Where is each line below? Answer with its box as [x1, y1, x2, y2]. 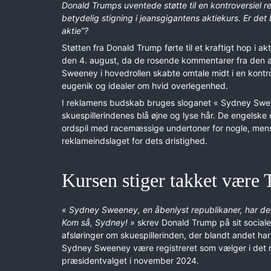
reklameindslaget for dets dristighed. [62, 135, 207, 146]
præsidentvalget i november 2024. [62, 255, 199, 266]
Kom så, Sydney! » [62, 217, 135, 227]
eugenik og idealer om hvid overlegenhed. [62, 80, 228, 91]
